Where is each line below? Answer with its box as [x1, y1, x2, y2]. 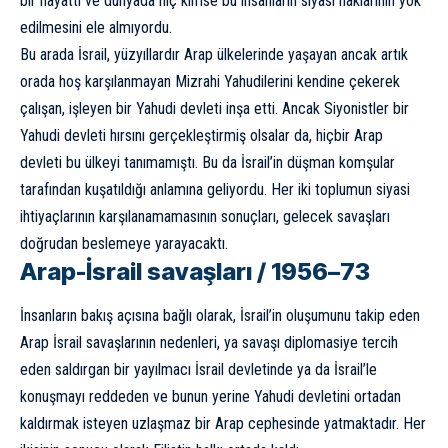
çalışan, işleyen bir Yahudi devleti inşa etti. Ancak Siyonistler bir [20, 98, 409, 118]
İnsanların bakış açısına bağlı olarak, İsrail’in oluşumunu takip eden [20, 306, 420, 326]
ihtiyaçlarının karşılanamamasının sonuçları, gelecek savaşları [20, 206, 390, 226]
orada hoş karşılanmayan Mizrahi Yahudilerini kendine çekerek [20, 71, 400, 91]
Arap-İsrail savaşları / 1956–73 [20, 256, 370, 286]
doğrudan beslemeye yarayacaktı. [20, 233, 228, 253]
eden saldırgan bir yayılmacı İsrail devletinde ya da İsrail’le [20, 360, 377, 380]
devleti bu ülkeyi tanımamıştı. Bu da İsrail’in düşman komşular [20, 152, 395, 172]
